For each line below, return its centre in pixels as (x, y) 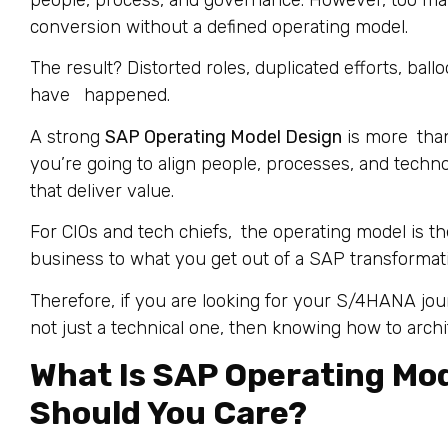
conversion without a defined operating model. (219, 27)
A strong (67, 136)
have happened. (100, 95)
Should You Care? (168, 413)
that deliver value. (102, 190)
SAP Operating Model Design (223, 136)
